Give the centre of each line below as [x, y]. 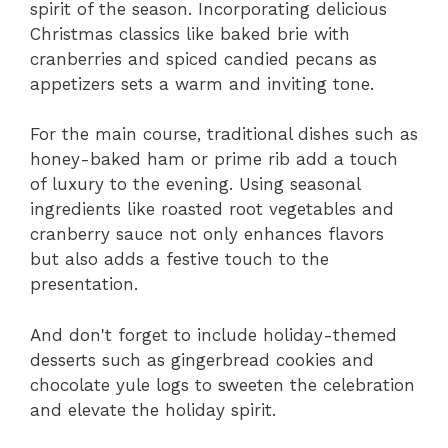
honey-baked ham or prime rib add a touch [214, 159]
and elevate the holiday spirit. [153, 409]
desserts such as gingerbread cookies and [202, 359]
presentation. [84, 284]
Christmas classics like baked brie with [190, 33]
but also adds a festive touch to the [179, 259]
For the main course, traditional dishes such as [224, 134]
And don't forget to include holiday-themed [213, 334]
